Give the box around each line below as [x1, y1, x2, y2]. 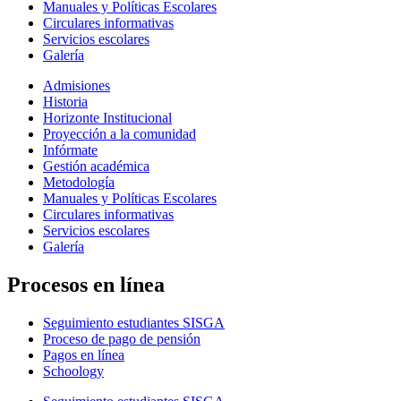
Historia [43, 94, 88, 110]
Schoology [43, 363, 104, 380]
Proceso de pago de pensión [43, 331, 200, 347]
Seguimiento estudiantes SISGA [43, 315, 225, 331]
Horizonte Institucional [43, 110, 172, 126]
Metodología [43, 175, 115, 191]
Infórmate [43, 142, 98, 158]
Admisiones [43, 78, 110, 94]
